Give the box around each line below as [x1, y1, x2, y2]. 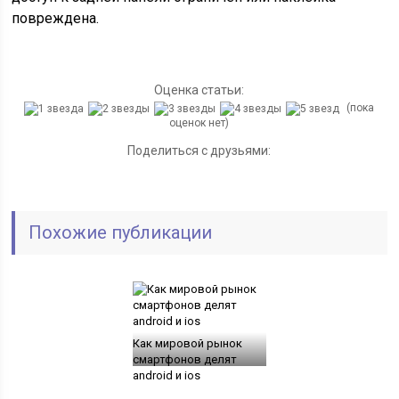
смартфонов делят [132, 352, 237, 366]
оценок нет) [169, 116, 230, 129]
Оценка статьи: [154, 83, 245, 97]
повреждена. [12, 10, 100, 27]
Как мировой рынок [132, 336, 242, 350]
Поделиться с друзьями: [127, 142, 272, 158]
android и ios [132, 368, 200, 382]
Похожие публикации [28, 221, 213, 243]
